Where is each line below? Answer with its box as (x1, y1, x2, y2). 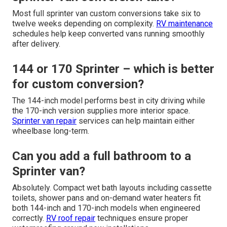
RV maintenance (156, 19, 213, 29)
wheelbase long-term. (12, 126, 89, 136)
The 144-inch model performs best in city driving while (12, 96, 205, 106)
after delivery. (12, 39, 60, 49)
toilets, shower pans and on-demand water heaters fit (12, 193, 201, 203)
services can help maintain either (77, 116, 195, 126)
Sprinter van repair (12, 116, 77, 126)
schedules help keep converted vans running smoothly (12, 29, 205, 39)
